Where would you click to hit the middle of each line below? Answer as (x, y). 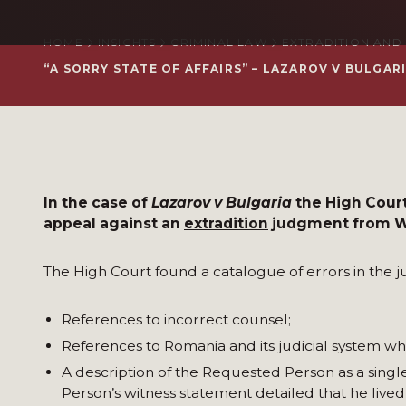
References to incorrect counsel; (176, 319)
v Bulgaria (255, 203)
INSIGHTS (127, 42)
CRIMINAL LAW (219, 42)
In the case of (97, 203)
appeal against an (114, 223)
